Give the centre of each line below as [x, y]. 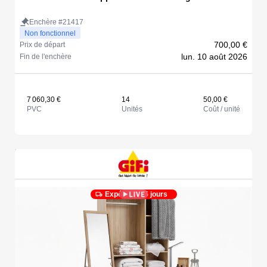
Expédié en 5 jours [136, 195]
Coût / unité [222, 109]
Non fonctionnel [50, 33]
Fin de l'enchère [46, 57]
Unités [132, 109]
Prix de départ [42, 45]
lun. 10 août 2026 [214, 57]
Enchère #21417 [56, 22]
